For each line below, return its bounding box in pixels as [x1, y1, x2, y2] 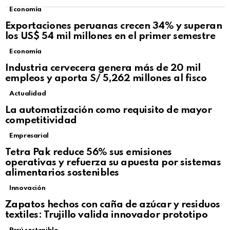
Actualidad [9, 90, 46, 98]
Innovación [9, 185, 46, 192]
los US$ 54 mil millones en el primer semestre [5, 31, 216, 42]
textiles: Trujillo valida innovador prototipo [5, 210, 208, 220]
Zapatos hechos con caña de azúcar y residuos [5, 200, 220, 210]
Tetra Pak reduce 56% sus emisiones [5, 147, 172, 158]
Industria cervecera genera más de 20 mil [5, 63, 201, 73]
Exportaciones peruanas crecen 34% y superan [5, 21, 222, 31]
